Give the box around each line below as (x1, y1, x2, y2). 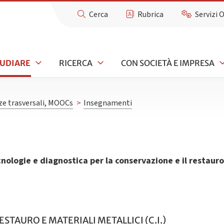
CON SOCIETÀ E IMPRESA (120, 57, 214, 68)
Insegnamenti (83, 97, 132, 109)
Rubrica (137, 9, 164, 20)
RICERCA (59, 57, 92, 68)
